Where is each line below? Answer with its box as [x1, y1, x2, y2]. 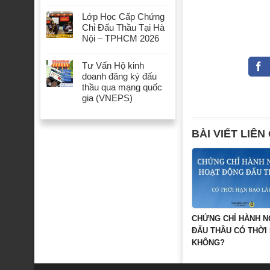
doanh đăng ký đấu [82, 71, 157, 82]
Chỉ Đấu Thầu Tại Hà [82, 22, 165, 33]
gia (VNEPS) [82, 93, 133, 104]
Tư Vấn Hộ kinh [82, 60, 144, 71]
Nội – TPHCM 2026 [82, 33, 159, 44]
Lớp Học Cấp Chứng [82, 11, 165, 22]
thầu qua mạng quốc [82, 82, 162, 93]
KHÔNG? [192, 238, 225, 248]
